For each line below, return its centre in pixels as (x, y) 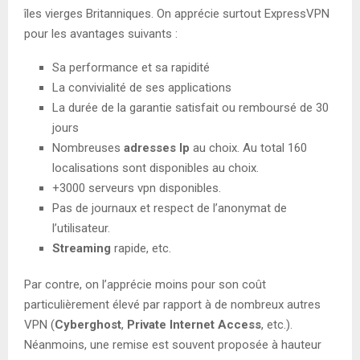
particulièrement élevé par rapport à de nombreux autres (172, 304)
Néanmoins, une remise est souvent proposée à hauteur (173, 344)
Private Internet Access (194, 324)
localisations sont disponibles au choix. (155, 168)
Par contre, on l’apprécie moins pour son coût (145, 284)
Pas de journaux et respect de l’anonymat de (170, 208)
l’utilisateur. (81, 228)
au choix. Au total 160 (248, 147)
